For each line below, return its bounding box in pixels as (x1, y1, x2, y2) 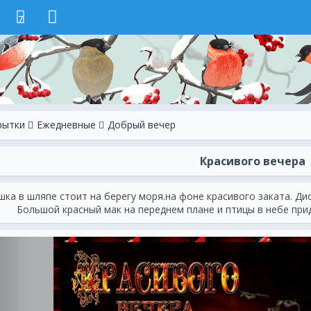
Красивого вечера (200, 153, 305, 169)
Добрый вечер (108, 118, 176, 131)
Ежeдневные (37, 118, 96, 131)
